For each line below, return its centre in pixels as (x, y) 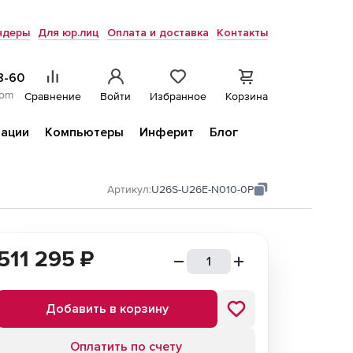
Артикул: (129, 189)
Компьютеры (84, 132)
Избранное (178, 96)
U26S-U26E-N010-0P (203, 189)
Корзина (247, 96)
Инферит (167, 132)
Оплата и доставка (158, 33)
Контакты (242, 33)
